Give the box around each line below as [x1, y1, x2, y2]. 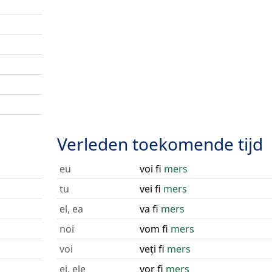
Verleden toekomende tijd [56, 132, 263, 155]
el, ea [59, 202, 83, 216]
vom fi [139, 222, 171, 236]
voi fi [139, 162, 164, 175]
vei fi [139, 182, 163, 195]
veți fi [139, 242, 167, 256]
